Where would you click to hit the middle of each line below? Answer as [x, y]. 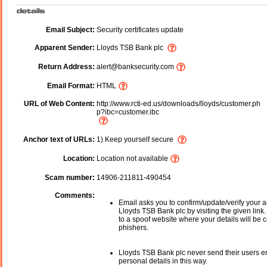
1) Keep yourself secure [136, 140]
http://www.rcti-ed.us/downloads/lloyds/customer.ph [178, 104]
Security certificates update [139, 30]
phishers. [133, 228]
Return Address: [66, 67]
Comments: [75, 196]
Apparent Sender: [65, 48]
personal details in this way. [163, 261]
